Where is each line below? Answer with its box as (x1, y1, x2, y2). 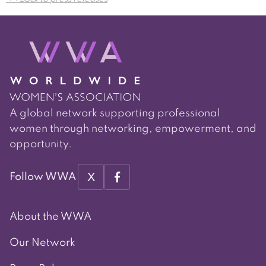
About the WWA (9, 211, 91, 222)
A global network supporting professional (9, 107, 220, 119)
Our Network (9, 237, 75, 248)
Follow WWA (9, 171, 76, 182)
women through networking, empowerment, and (9, 123, 256, 134)
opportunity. (9, 138, 72, 150)
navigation (11, 5, 149, 31)
